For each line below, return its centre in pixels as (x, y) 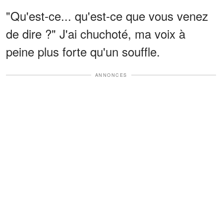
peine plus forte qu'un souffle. (83, 51)
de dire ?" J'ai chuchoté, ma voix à (96, 33)
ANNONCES (111, 75)
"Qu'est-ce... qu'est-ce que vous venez (107, 15)
